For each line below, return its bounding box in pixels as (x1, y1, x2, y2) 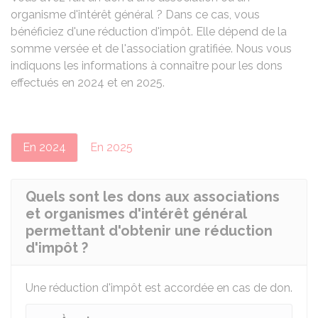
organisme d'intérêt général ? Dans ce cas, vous (11, 8, 260, 21)
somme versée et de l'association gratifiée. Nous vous (11, 42, 292, 55)
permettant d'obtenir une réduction (26, 222, 273, 239)
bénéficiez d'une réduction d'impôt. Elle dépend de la (11, 25, 287, 38)
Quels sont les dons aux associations (26, 188, 280, 205)
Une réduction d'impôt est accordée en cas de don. (26, 281, 292, 295)
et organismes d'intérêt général (26, 205, 247, 222)
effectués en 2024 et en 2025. (11, 76, 165, 89)
